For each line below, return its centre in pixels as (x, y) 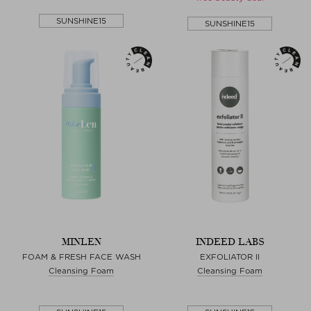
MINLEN (81, 242)
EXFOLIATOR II (230, 257)
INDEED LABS (230, 242)
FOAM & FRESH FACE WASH (81, 257)
